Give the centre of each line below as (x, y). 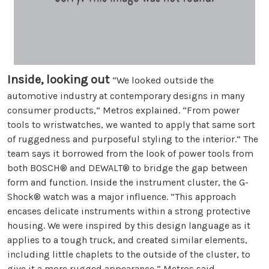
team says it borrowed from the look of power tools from (130, 153)
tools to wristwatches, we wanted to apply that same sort (131, 124)
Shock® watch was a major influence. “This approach (122, 196)
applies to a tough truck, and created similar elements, (127, 240)
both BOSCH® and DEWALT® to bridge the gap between (127, 168)
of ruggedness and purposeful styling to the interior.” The (133, 139)
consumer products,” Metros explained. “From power (123, 110)
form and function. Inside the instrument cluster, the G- (128, 182)
